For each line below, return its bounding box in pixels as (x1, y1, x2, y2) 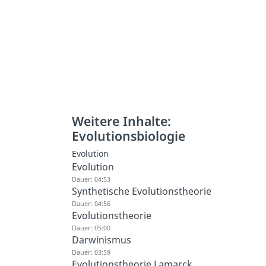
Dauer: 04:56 (72, 199, 111, 208)
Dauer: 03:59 (72, 248, 111, 257)
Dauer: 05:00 (72, 223, 111, 233)
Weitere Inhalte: (72, 112, 172, 130)
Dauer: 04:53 (72, 175, 111, 184)
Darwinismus (72, 233, 132, 247)
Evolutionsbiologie (72, 127, 186, 145)
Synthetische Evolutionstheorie (72, 185, 212, 198)
